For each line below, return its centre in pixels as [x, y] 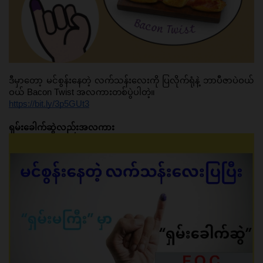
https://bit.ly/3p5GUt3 [49, 104]
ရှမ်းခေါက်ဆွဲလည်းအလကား [63, 128]
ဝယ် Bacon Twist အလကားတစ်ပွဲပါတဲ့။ [83, 92]
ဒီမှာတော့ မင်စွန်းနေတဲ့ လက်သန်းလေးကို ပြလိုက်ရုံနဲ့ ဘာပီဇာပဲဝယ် [131, 81]
